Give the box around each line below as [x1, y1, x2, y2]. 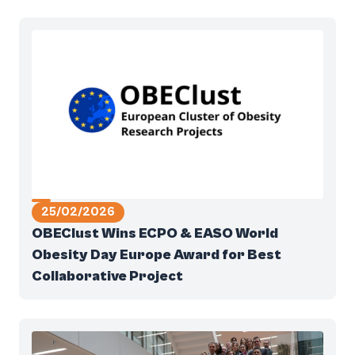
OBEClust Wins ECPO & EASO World [32, 225, 278, 242]
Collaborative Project [32, 268, 183, 284]
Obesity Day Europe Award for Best [32, 246, 281, 263]
